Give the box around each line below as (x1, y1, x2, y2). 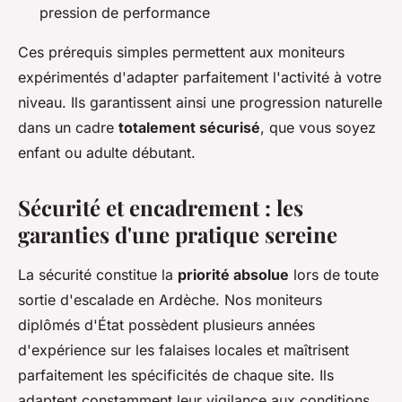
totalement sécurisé (118, 118, 260, 137)
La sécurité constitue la (18, 266, 178, 284)
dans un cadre (18, 118, 118, 137)
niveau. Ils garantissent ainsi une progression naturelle (18, 93, 382, 112)
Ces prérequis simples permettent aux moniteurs (18, 43, 345, 62)
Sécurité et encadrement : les (18, 193, 303, 223)
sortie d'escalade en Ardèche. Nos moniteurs (18, 291, 322, 310)
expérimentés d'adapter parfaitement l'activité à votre (18, 68, 381, 87)
